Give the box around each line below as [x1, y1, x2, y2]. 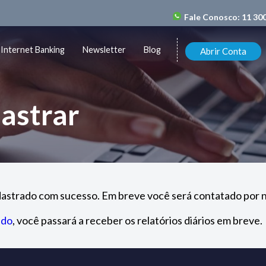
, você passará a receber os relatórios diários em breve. [12, 213, 262, 227]
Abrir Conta [199, 46, 246, 56]
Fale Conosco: [183, 12, 242, 22]
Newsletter [83, 45, 126, 55]
